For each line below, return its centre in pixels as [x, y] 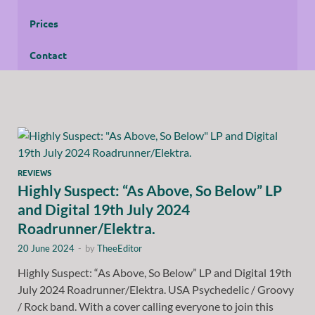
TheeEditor [120, 248]
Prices [44, 23]
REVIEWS [34, 172]
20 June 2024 [46, 248]
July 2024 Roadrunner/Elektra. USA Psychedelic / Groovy [156, 289]
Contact [48, 54]
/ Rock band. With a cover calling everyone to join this [146, 306]
